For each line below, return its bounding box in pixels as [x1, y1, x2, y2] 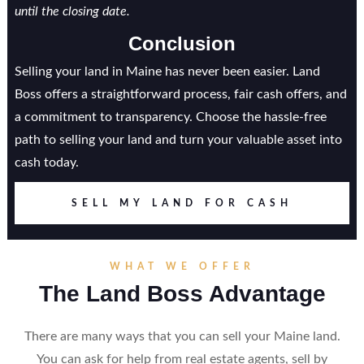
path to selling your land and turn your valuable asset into [14, 133, 342, 146]
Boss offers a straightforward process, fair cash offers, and [14, 88, 347, 101]
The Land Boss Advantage [38, 281, 326, 306]
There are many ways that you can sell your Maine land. [24, 330, 340, 343]
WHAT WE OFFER [109, 262, 255, 271]
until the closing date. [14, 5, 130, 18]
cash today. [14, 156, 79, 169]
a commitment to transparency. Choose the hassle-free [14, 110, 327, 123]
